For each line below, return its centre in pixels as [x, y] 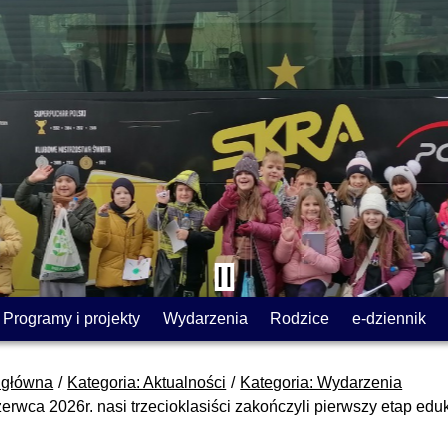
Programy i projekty [72, 318]
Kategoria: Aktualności [147, 382]
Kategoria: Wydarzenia [321, 382]
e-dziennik [388, 318]
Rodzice [300, 318]
